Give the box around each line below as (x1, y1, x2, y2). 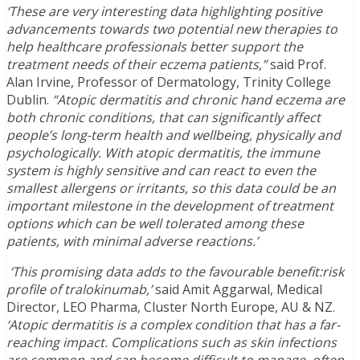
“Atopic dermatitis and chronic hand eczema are (52, 91, 345, 109)
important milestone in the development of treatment (6, 197, 333, 215)
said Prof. (270, 55, 326, 74)
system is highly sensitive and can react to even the (6, 162, 316, 180)
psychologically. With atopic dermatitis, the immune (6, 144, 320, 162)
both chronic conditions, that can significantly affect (6, 108, 321, 127)
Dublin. (6, 91, 52, 109)
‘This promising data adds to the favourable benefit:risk (10, 263, 344, 281)
